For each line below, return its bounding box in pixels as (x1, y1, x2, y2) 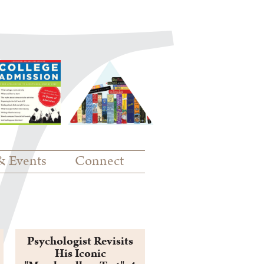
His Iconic (54, 246, 106, 262)
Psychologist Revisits (27, 233, 133, 249)
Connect (75, 152, 124, 171)
